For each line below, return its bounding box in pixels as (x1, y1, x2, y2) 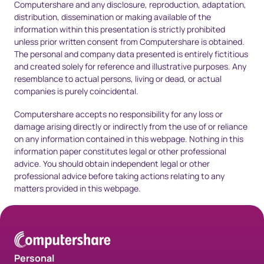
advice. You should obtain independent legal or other (14, 157, 210, 169)
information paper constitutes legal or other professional (14, 145, 226, 157)
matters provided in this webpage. (14, 182, 141, 194)
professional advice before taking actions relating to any (14, 170, 225, 181)
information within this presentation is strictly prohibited (14, 23, 225, 35)
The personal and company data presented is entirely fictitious (14, 48, 248, 60)
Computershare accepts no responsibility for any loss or (14, 108, 223, 120)
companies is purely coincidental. (14, 85, 138, 97)
